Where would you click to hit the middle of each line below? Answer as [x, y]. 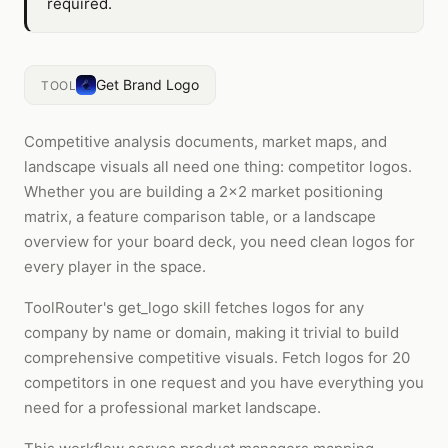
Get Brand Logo [148, 84]
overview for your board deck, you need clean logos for [219, 241]
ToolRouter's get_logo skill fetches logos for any [194, 307]
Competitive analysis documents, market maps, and [205, 141]
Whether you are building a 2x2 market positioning [203, 191]
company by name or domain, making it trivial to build [211, 332]
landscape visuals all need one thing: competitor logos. [218, 166]
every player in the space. [115, 266]
